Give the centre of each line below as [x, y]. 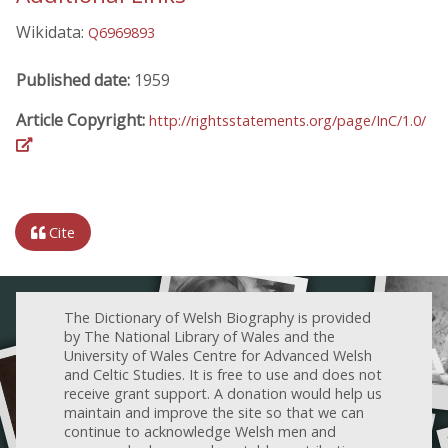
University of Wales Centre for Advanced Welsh [218, 355]
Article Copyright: [82, 119]
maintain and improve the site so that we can [214, 412]
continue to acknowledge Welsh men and [200, 431]
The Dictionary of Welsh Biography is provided [217, 317]
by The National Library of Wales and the [199, 336]
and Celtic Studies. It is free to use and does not [223, 374]
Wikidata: [52, 31]
